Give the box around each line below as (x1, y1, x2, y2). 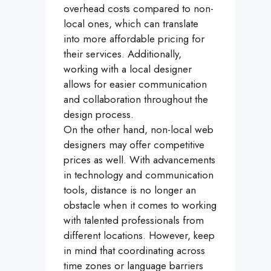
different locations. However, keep (64, 228, 215, 243)
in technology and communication (64, 168, 214, 183)
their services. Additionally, (64, 47, 181, 62)
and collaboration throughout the (64, 92, 208, 107)
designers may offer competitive (64, 137, 204, 152)
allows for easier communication (64, 77, 207, 92)
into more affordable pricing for (64, 31, 204, 47)
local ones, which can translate (64, 16, 198, 31)
